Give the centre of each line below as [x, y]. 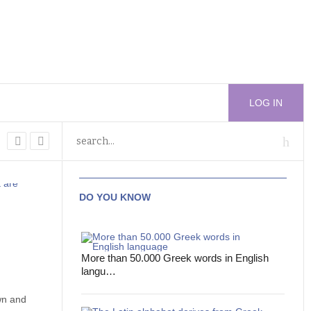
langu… [99, 271]
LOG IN [266, 103]
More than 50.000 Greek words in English [175, 258]
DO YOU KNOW [115, 197]
